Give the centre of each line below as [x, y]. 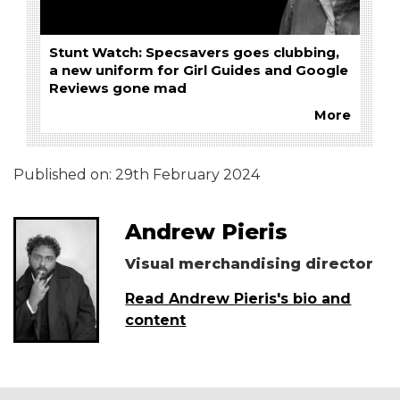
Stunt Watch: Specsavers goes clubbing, [194, 53]
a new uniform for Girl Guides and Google [199, 71]
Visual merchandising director [250, 264]
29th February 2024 [187, 175]
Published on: [64, 175]
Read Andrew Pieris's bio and [238, 299]
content [156, 321]
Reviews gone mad [118, 89]
